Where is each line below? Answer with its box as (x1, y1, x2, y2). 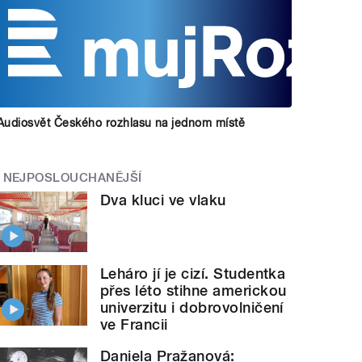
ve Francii (100, 315, 168, 333)
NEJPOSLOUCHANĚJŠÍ (2, 170, 142, 185)
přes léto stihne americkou (100, 281, 287, 299)
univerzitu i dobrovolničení (100, 298, 284, 316)
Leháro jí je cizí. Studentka (100, 264, 286, 282)
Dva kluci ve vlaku (100, 192, 226, 209)
